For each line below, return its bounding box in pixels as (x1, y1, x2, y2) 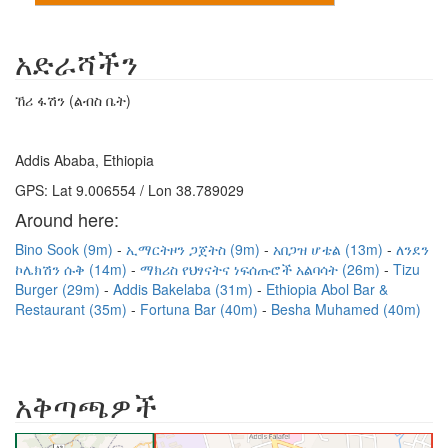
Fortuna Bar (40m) (140, 299, 262, 319)
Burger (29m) (15, 279, 104, 299)
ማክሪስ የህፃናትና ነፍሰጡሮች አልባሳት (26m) (140, 259, 384, 279)
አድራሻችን (15, 41, 138, 84)
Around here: (15, 206, 119, 232)
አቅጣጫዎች (15, 384, 158, 427)
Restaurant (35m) (15, 299, 131, 319)
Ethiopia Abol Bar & (266, 279, 388, 299)
